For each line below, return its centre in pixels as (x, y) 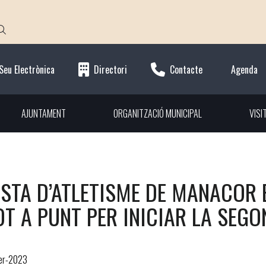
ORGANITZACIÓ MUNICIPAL (157, 114)
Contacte (186, 69)
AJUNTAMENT (43, 114)
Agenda (244, 69)
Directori (110, 69)
